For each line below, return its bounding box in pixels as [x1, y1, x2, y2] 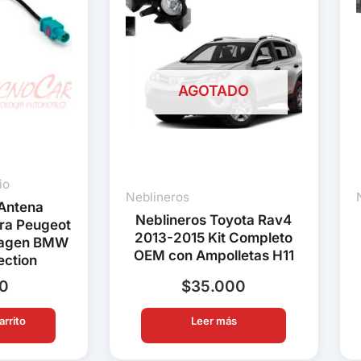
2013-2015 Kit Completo [135, 230, 293, 247]
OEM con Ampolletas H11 [133, 247, 294, 264]
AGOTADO [178, 82, 250, 100]
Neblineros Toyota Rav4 [135, 212, 293, 229]
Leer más [190, 314, 237, 328]
